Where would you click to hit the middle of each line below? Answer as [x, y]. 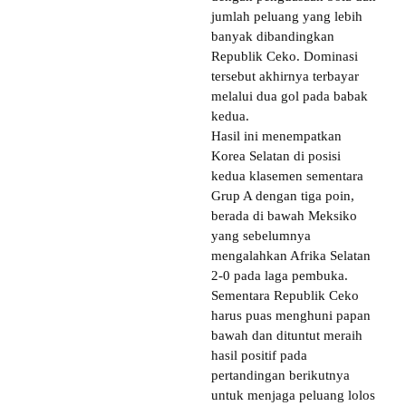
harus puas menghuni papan [291, 315]
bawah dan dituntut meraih [287, 335]
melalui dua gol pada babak [290, 96]
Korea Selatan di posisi [276, 155]
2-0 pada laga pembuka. [280, 275]
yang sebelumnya [261, 235]
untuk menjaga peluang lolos [293, 395]
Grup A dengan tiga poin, [283, 195]
